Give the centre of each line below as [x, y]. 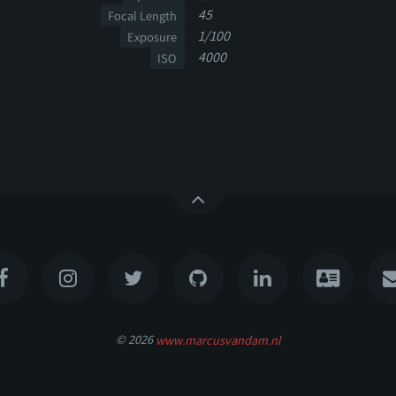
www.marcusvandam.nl [218, 339]
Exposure [152, 37]
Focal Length [143, 16]
